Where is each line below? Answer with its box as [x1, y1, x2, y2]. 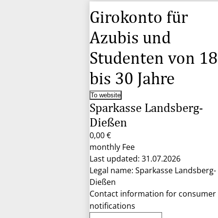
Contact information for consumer [90, 188, 216, 199]
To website [91, 91, 121, 99]
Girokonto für [90, 7, 188, 27]
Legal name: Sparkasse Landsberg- [90, 165, 216, 176]
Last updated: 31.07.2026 [90, 153, 181, 164]
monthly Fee [90, 142, 135, 152]
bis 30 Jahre [90, 68, 175, 88]
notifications [90, 200, 135, 211]
